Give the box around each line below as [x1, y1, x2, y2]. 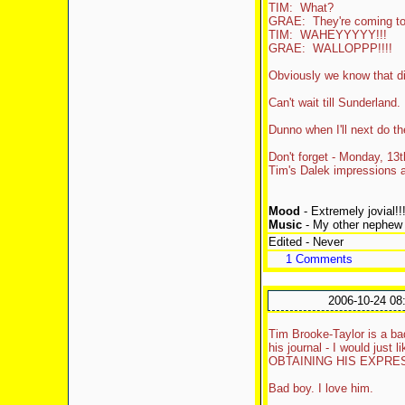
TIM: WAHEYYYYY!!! [268, 28, 387, 42]
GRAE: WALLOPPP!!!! [268, 42, 392, 55]
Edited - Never [268, 235, 344, 249]
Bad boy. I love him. [268, 381, 377, 395]
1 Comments [285, 252, 353, 266]
